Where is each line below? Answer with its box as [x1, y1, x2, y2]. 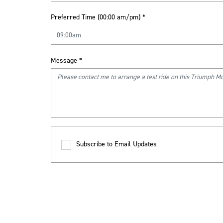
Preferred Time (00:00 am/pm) [51, 12, 140, 22]
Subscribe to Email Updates [76, 139, 157, 149]
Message [51, 56, 77, 65]
